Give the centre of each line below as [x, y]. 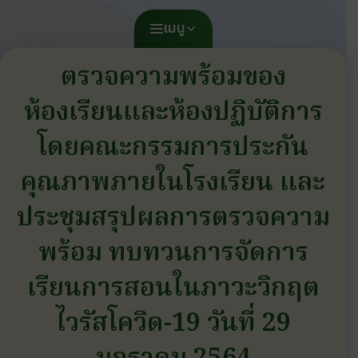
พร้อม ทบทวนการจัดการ [173, 254]
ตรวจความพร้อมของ [173, 78]
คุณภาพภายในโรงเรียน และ [173, 183]
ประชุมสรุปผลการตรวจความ [173, 219]
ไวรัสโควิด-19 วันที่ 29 [173, 324]
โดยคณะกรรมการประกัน [173, 148]
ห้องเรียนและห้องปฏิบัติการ [173, 113]
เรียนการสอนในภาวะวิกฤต [173, 289]
